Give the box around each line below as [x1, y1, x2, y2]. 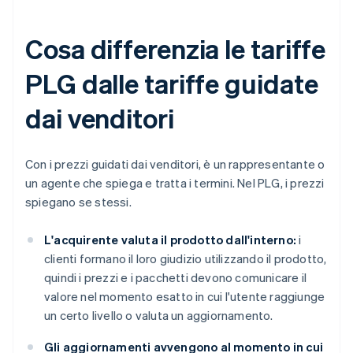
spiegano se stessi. [25, 194, 132, 210]
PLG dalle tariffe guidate [25, 66, 318, 101]
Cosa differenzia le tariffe [25, 32, 326, 66]
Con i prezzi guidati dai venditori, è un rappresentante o [25, 156, 325, 173]
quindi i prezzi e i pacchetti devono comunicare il [44, 269, 307, 286]
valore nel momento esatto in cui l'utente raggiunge [44, 288, 325, 305]
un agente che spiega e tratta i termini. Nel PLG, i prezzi [25, 175, 325, 191]
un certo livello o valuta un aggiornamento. [44, 307, 273, 324]
